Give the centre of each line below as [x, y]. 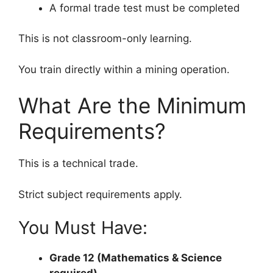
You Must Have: [83, 228]
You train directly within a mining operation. [124, 69]
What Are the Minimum [132, 106]
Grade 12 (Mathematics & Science [136, 258]
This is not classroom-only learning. [105, 39]
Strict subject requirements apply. [100, 194]
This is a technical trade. [78, 164]
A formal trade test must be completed [145, 8]
